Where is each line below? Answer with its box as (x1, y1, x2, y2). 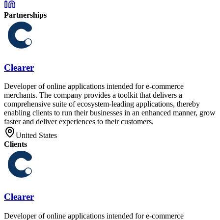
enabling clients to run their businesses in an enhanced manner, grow (4, 109, 216, 117)
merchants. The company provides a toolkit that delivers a (4, 91, 182, 100)
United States (16, 131, 57, 140)
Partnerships (4, 10, 47, 19)
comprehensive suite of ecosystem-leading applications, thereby (4, 100, 200, 109)
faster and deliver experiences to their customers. (4, 117, 154, 126)
